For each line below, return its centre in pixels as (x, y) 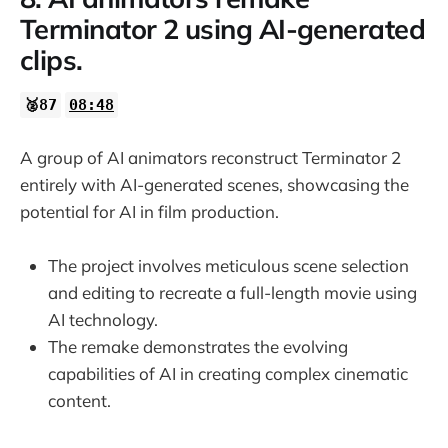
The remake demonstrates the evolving (198, 346)
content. (79, 400)
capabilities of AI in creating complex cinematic (228, 373)
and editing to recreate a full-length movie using (232, 292)
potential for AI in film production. (149, 211)
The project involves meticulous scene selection (228, 265)
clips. (51, 59)
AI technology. (103, 319)
